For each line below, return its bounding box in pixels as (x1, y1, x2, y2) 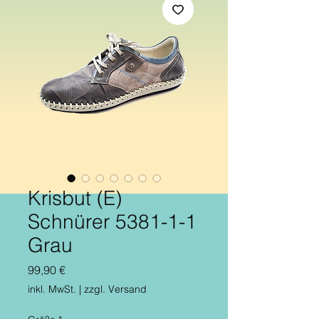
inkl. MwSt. (28, 282, 76, 296)
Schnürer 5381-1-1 (28, 209, 197, 234)
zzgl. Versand (84, 282, 147, 296)
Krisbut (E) (28, 185, 122, 210)
